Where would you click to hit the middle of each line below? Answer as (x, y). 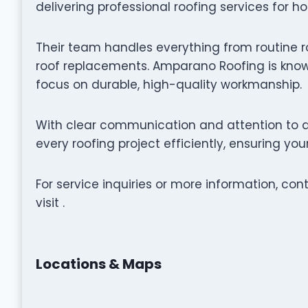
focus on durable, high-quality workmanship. (168, 84)
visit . (50, 202)
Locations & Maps (98, 264)
